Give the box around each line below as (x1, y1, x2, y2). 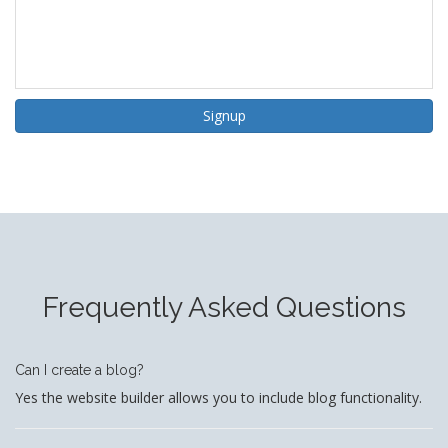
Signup (202, 106, 246, 126)
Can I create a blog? (15, 362, 144, 379)
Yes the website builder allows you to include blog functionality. (15, 388, 422, 408)
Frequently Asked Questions (42, 291, 406, 325)
